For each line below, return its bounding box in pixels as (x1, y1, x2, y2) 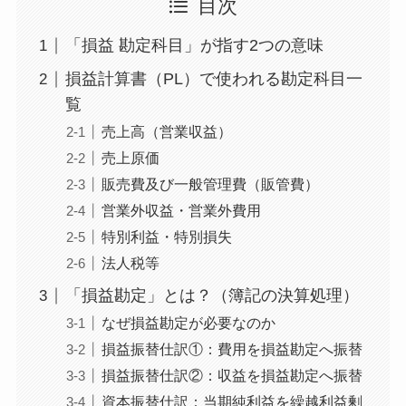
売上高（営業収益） (101, 123, 232, 140)
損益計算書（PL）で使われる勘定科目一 (64, 70, 362, 89)
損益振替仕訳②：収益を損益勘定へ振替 (101, 367, 362, 384)
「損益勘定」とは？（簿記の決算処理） (64, 286, 359, 305)
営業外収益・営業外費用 (101, 202, 261, 219)
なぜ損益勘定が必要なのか (101, 314, 275, 332)
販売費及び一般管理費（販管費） (101, 176, 319, 193)
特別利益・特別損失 (101, 228, 232, 246)
